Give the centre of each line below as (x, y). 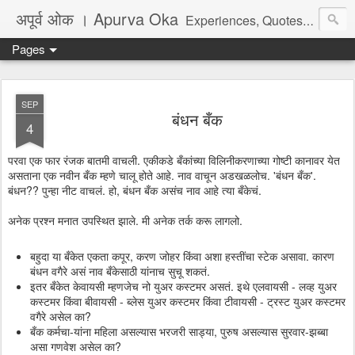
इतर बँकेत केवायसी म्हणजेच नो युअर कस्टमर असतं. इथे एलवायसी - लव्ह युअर (183, 286)
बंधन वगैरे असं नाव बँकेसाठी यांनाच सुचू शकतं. (120, 271)
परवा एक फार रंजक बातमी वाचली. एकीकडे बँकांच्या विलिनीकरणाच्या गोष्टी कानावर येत (174, 160)
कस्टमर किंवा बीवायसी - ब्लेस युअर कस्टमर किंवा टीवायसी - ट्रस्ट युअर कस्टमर (188, 301)
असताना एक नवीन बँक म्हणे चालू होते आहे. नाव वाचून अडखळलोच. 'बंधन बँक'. (162, 175)
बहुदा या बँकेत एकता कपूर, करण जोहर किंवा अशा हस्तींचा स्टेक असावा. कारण (182, 256)
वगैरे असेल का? (61, 316)
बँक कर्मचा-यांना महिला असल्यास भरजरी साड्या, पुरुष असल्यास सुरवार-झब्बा (179, 331)
